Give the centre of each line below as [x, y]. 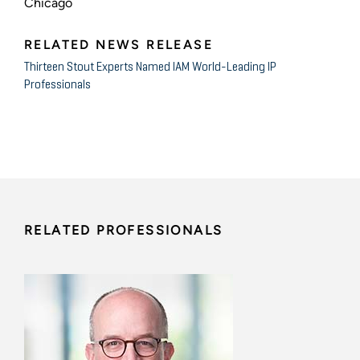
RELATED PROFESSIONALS [124, 230]
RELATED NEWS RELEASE [119, 44]
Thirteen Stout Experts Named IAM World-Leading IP [150, 67]
